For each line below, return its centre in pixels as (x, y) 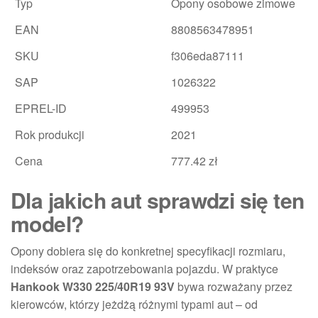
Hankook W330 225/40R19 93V (93, 286)
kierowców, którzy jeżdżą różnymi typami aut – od (134, 304)
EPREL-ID (41, 108)
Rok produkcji (50, 135)
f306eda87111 (208, 56)
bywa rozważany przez (234, 286)
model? (47, 223)
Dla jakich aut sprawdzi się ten (158, 200)
